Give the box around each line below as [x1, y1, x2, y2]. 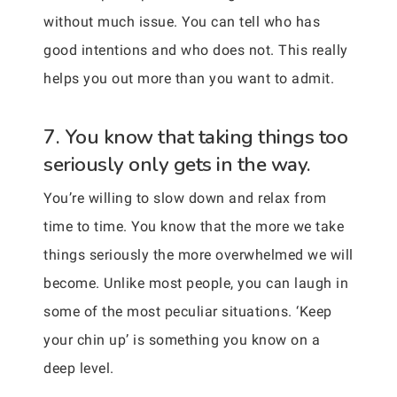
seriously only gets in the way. [43, 151, 311, 178]
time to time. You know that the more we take [43, 218, 344, 235]
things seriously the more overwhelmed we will [43, 246, 354, 263]
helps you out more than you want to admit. [43, 70, 334, 87]
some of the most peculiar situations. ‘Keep [43, 303, 332, 320]
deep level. [43, 360, 114, 377]
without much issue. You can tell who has [43, 13, 320, 30]
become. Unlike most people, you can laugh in [43, 275, 348, 292]
